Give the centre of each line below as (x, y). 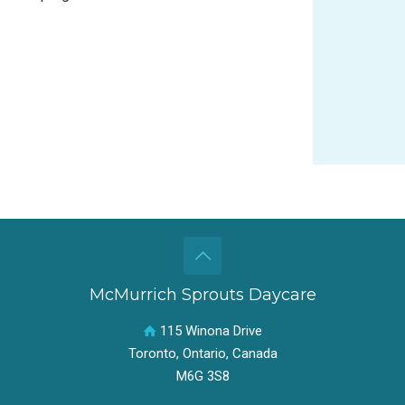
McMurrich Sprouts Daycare (202, 295)
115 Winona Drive (209, 331)
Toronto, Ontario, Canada (202, 353)
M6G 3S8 (202, 376)
